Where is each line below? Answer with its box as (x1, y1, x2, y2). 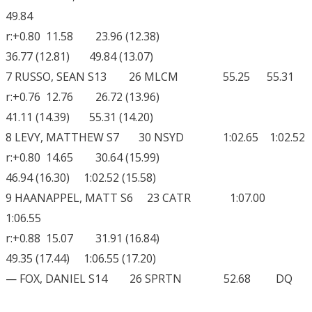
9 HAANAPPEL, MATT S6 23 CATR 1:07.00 (6, 190, 274, 206)
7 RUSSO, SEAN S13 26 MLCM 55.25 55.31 (6, 69, 294, 85)
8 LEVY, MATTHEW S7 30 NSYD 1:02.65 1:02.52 (6, 130, 305, 146)
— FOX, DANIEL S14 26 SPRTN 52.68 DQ (6, 271, 292, 287)
